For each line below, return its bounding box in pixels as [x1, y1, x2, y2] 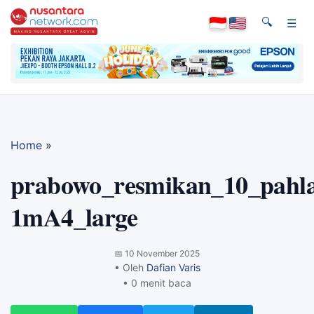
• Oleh [114, 261, 146, 273]
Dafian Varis [146, 261, 200, 273]
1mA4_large [11, 198, 137, 235]
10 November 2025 [125, 247, 200, 259]
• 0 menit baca [123, 276, 191, 289]
